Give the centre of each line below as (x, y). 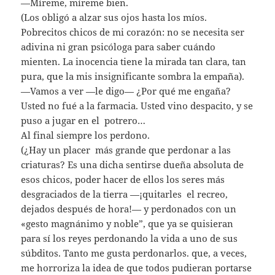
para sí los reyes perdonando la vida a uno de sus (130, 238)
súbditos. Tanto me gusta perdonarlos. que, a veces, (134, 253)
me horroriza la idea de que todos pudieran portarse (137, 267)
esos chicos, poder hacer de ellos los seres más (123, 179)
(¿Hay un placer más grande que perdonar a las (126, 149)
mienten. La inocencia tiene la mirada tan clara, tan (134, 61)
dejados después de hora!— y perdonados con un (129, 208)
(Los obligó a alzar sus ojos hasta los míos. (114, 17)
